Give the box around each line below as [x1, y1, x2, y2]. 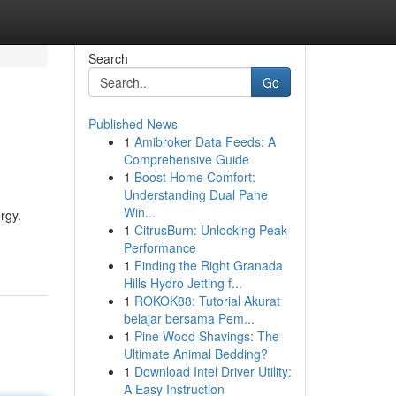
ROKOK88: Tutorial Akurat [133, 292, 280, 309]
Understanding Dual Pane [123, 186, 268, 203]
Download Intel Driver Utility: [133, 362, 292, 380]
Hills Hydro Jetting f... [123, 274, 242, 292]
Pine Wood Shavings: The [133, 327, 279, 345]
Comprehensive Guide [123, 150, 249, 168]
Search [88, 49, 128, 67]
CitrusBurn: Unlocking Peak [133, 221, 287, 239]
